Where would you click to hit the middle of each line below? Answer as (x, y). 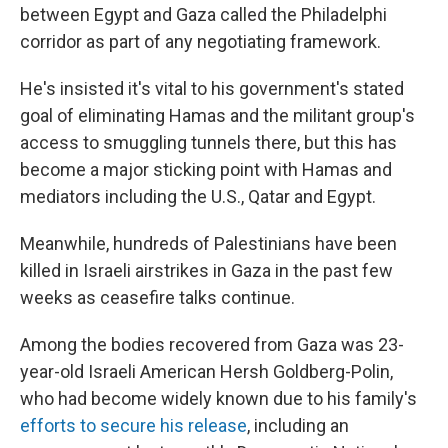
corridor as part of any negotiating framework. (200, 41)
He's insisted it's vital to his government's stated (212, 88)
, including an (298, 425)
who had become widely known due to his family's (218, 398)
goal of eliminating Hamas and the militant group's (217, 115)
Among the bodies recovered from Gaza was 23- (212, 344)
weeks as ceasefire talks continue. (157, 297)
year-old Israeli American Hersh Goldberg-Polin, (206, 371)
